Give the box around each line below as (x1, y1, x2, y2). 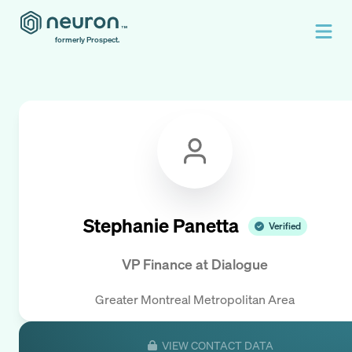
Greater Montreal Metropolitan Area (95, 290, 295, 308)
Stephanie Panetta (82, 213, 239, 239)
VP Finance (122, 255, 192, 274)
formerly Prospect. (55, 35, 119, 45)
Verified (268, 219, 301, 232)
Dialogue (211, 255, 268, 274)
